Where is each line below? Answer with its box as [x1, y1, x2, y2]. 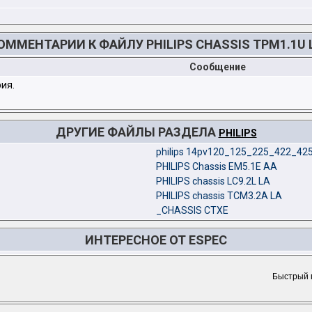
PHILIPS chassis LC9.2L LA [156, 175, 270, 187]
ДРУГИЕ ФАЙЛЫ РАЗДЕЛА [55, 125, 219, 140]
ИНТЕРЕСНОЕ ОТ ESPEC [85, 233, 227, 248]
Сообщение [189, 61, 246, 73]
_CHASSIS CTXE [156, 205, 228, 217]
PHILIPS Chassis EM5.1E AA [156, 161, 277, 173]
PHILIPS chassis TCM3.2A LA [156, 190, 282, 202]
